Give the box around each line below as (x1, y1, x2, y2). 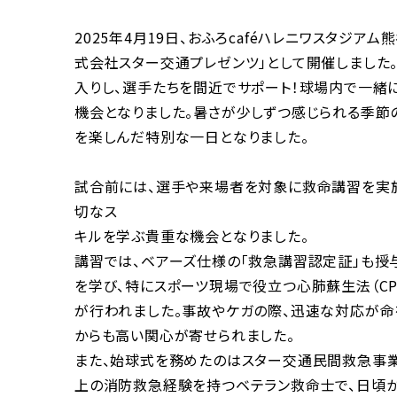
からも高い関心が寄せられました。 (74, 324, 295, 346)
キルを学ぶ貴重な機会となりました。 (74, 225, 309, 246)
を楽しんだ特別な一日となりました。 (74, 126, 309, 147)
